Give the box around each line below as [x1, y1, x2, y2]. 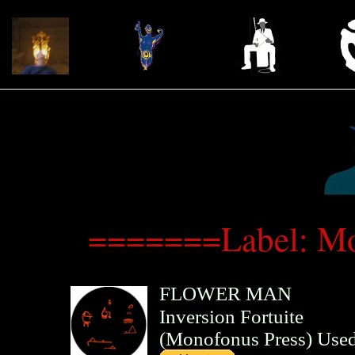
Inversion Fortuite [158, 306, 303, 328]
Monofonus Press [165, 328, 306, 350]
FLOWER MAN [158, 282, 292, 306]
